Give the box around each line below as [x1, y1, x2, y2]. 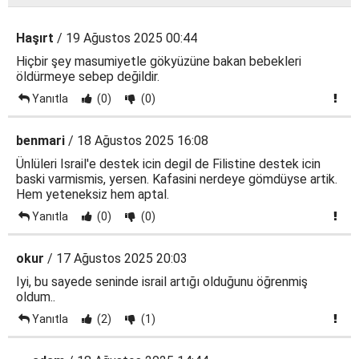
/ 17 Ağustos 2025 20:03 [44, 250, 188, 266]
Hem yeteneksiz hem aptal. [16, 186, 169, 202]
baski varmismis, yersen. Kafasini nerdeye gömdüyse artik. [16, 171, 337, 187]
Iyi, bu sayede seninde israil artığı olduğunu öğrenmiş [16, 273, 308, 289]
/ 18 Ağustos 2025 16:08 [65, 132, 208, 148]
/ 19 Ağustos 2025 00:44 [54, 30, 197, 46]
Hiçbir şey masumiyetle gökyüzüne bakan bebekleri [16, 53, 301, 69]
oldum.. [16, 288, 55, 305]
